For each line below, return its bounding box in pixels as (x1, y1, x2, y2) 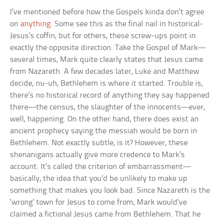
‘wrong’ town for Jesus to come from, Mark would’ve (10, 198, 187, 207)
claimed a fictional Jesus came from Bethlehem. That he (10, 210, 201, 219)
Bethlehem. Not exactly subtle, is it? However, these (10, 138, 188, 147)
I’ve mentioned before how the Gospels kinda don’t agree (10, 7, 205, 16)
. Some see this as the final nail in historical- (51, 19, 204, 28)
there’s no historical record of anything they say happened (10, 91, 210, 100)
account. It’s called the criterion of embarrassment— (10, 162, 191, 171)
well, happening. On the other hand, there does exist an (10, 114, 199, 123)
